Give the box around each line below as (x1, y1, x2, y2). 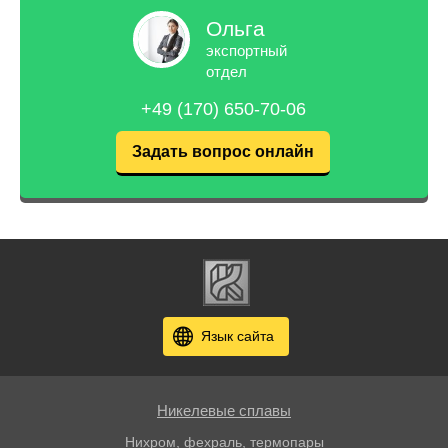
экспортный (205, 41, 287, 59)
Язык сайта (201, 327, 274, 344)
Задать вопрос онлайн (132, 142, 314, 160)
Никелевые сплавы (157, 401, 291, 419)
